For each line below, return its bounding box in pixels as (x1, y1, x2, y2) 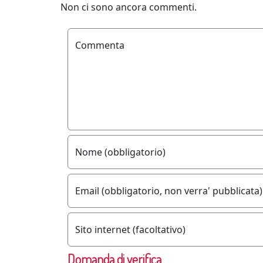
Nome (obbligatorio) (75, 145, 166, 159)
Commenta (75, 38, 124, 52)
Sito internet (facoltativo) (75, 222, 186, 236)
